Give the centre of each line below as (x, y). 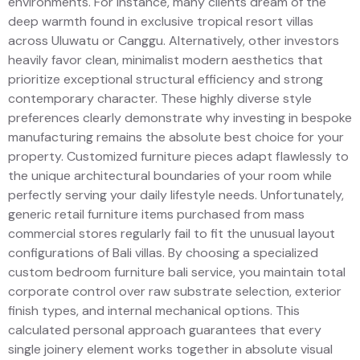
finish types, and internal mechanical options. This (154, 310)
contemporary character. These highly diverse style (160, 98)
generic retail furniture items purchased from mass (156, 214)
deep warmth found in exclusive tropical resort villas (161, 21)
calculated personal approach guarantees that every (165, 329)
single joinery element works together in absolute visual (170, 349)
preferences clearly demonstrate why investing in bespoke (180, 117)
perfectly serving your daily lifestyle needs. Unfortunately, (176, 194)
